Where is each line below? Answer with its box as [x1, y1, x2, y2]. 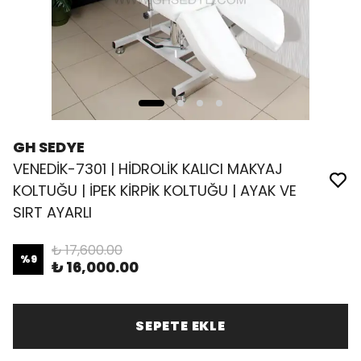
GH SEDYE [13, 137, 85, 157]
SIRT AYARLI [13, 202, 92, 222]
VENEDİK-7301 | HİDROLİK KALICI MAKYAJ [13, 159, 283, 179]
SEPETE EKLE [135, 317, 226, 335]
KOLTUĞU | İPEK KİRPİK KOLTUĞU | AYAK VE [13, 180, 297, 201]
